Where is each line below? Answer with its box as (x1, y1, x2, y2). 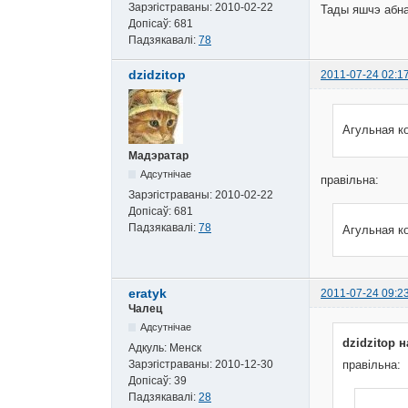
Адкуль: (128, 341, 169, 354)
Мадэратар (128, 148, 189, 162)
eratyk (128, 285, 167, 301)
